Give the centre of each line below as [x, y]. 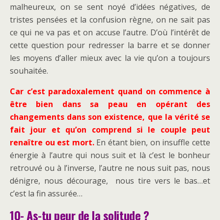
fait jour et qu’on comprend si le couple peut [110, 130]
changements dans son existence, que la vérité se [110, 117]
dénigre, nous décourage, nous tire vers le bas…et [110, 181]
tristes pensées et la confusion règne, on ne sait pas [110, 20]
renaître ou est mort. [52, 143]
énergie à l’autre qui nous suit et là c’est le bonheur [110, 155]
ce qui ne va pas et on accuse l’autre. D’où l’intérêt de [110, 33]
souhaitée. [29, 71]
